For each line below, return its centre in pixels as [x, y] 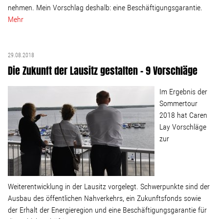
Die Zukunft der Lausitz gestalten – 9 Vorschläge [103, 71]
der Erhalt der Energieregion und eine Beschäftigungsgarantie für [107, 210]
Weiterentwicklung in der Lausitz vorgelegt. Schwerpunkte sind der [109, 186]
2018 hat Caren [183, 115]
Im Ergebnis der [183, 92]
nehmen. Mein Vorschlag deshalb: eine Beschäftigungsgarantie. [105, 8]
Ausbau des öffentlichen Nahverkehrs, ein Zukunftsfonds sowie [104, 198]
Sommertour [178, 103]
